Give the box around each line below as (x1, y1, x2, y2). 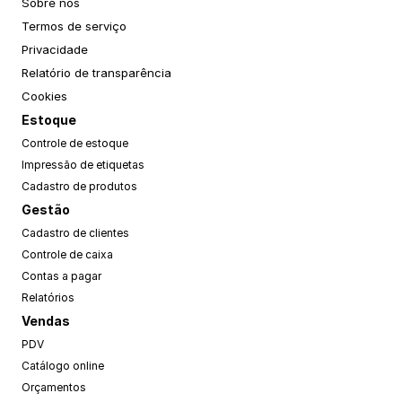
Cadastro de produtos (22, 179, 137, 193)
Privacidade (22, 42, 88, 57)
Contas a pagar (22, 269, 101, 283)
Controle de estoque (22, 136, 128, 150)
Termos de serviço (22, 19, 127, 33)
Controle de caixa (22, 248, 113, 261)
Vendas (22, 313, 70, 328)
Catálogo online (22, 359, 104, 372)
